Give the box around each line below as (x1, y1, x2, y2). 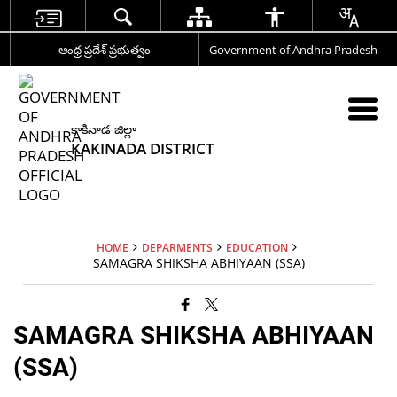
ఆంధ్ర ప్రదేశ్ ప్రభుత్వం (58, 41, 152, 58)
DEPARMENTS (141, 240, 213, 254)
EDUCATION (225, 240, 288, 254)
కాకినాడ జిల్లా (71, 121, 137, 137)
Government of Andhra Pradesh (208, 41, 378, 58)
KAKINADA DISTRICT (71, 138, 215, 159)
